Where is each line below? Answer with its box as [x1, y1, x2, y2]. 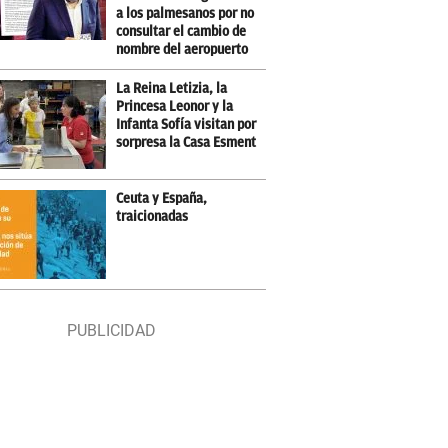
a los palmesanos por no [116, 6, 255, 21]
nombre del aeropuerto [116, 42, 249, 57]
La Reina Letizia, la [116, 81, 228, 96]
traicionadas [116, 209, 189, 224]
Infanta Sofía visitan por [116, 117, 257, 132]
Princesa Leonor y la [116, 99, 234, 114]
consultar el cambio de [116, 24, 247, 39]
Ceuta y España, [116, 191, 208, 206]
